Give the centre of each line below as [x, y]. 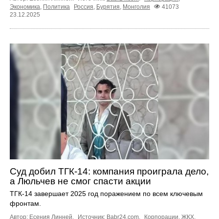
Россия [84, 7]
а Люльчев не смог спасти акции [80, 181]
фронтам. [25, 203]
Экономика [25, 7]
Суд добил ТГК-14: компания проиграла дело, [109, 171]
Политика [56, 7]
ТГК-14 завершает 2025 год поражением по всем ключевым [106, 193]
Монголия [136, 7]
